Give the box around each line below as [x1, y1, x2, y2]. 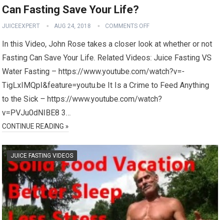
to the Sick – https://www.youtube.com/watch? [2, 94, 163, 104]
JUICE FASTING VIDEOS [11, 152, 74, 159]
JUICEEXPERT [2, 22, 40, 29]
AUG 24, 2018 [54, 22, 91, 29]
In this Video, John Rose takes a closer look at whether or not [2, 39, 213, 49]
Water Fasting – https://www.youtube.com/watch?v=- [2, 66, 185, 76]
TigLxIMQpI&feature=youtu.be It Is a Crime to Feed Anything [2, 80, 210, 90]
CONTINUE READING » [2, 122, 69, 130]
